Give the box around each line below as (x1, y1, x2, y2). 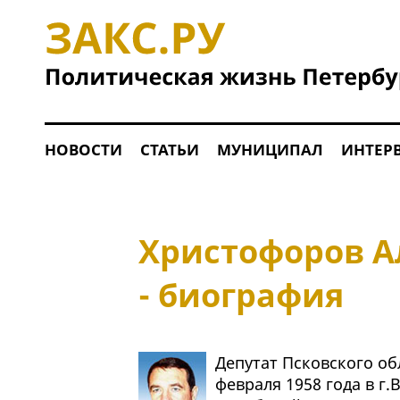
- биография (137, 273, 344, 318)
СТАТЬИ (139, 139, 199, 160)
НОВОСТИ (44, 139, 122, 160)
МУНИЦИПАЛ (216, 139, 323, 160)
